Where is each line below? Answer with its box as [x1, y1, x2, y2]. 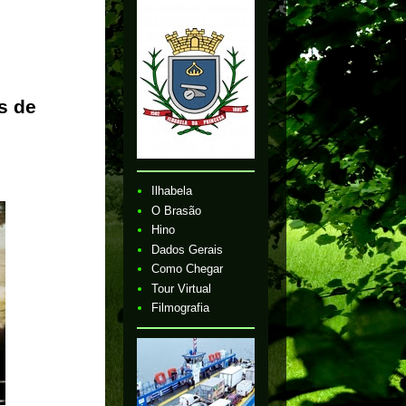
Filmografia [151, 301, 210, 315]
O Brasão [151, 203, 202, 217]
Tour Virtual [151, 281, 212, 295]
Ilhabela [151, 184, 193, 198]
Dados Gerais [151, 242, 224, 256]
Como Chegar [151, 262, 224, 276]
